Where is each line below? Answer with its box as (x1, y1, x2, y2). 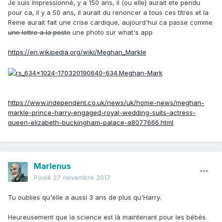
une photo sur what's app (70, 28, 155, 37)
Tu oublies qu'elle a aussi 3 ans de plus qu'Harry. (8, 193, 161, 202)
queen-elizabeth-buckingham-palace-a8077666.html (8, 118, 173, 126)
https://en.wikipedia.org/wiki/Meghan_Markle (8, 48, 146, 56)
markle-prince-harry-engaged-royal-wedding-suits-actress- (8, 108, 196, 116)
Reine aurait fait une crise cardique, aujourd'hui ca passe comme (8, 18, 213, 27)
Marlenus (34, 161, 71, 171)
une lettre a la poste (8, 28, 70, 37)
